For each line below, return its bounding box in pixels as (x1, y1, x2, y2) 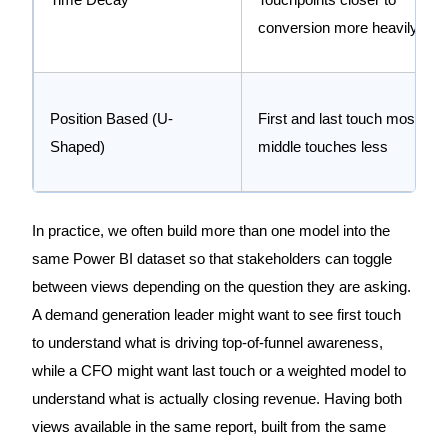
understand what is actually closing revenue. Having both (31, 391, 402, 408)
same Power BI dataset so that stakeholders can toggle (31, 251, 392, 268)
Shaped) (49, 138, 105, 155)
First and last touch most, (257, 110, 423, 127)
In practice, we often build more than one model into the (31, 223, 390, 240)
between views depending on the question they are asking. (31, 279, 411, 296)
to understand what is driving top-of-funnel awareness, (31, 335, 383, 352)
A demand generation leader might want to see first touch (31, 307, 401, 324)
